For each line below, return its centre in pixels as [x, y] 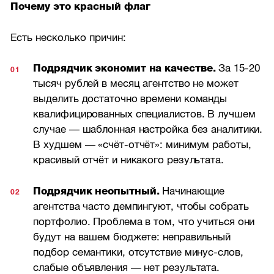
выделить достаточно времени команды [130, 99]
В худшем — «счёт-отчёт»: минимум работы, [142, 145]
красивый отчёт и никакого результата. [128, 160]
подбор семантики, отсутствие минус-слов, [138, 252]
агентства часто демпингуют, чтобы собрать [141, 206]
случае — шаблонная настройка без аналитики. [148, 130]
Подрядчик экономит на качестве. [124, 68]
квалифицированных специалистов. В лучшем [144, 114]
